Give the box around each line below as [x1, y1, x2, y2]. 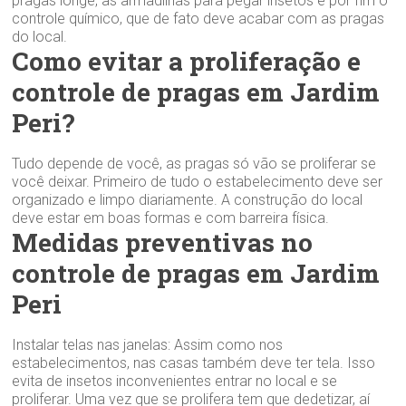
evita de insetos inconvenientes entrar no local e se [12, 372, 338, 390]
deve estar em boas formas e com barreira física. [12, 208, 330, 227]
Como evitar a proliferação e [12, 43, 362, 78]
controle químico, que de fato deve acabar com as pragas [12, 9, 385, 27]
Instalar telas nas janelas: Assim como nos [12, 335, 284, 353]
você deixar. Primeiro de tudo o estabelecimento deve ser [12, 172, 383, 190]
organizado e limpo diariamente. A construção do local [12, 190, 363, 208]
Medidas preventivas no [12, 225, 314, 259]
